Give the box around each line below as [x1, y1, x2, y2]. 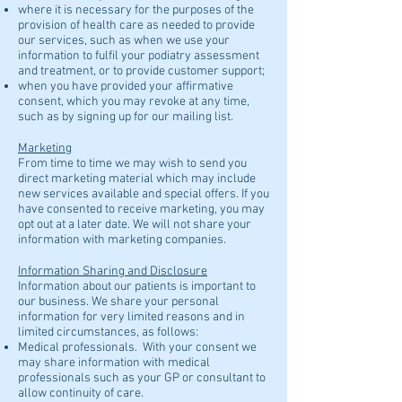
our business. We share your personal [18, 294, 219, 310]
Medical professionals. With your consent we [18, 340, 257, 355]
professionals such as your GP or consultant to [18, 371, 266, 386]
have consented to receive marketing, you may [18, 202, 265, 217]
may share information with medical [18, 355, 210, 371]
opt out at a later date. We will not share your [18, 217, 251, 232]
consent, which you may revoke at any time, [18, 94, 249, 109]
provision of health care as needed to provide [18, 18, 255, 33]
